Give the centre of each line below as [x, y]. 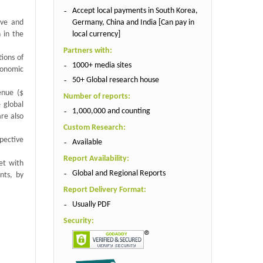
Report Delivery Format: [104, 190]
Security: [78, 221]
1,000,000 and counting [111, 111]
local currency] [96, 34]
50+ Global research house [115, 80]
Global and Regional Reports [119, 173]
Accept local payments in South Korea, [135, 11]
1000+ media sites [102, 65]
